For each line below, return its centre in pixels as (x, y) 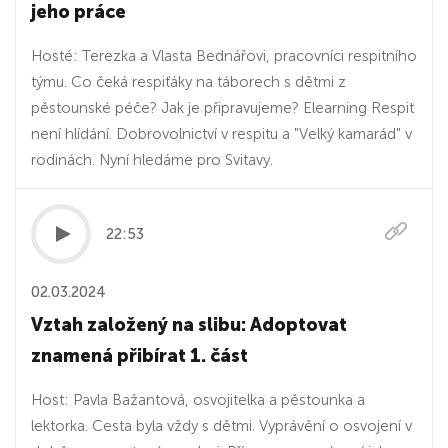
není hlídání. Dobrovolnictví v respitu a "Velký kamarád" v (221, 134)
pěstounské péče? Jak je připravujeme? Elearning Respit (222, 108)
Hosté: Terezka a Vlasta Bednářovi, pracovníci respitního (224, 56)
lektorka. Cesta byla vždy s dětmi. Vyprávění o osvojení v (221, 426)
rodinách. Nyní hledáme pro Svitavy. (152, 160)
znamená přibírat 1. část (139, 356)
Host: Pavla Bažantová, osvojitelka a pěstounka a (198, 400)
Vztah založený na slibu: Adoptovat (189, 325)
